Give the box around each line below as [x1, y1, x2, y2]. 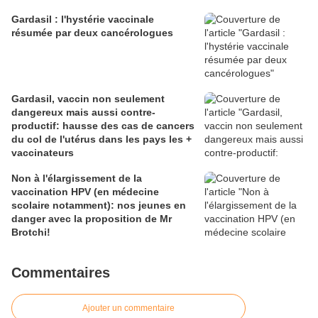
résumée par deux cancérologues [11, 27, 173, 39]
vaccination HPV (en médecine [11, 186, 159, 198]
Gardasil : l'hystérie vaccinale [11, 13, 154, 26]
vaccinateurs [11, 147, 74, 159]
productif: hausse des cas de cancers [11, 120, 194, 132]
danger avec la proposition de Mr [11, 213, 172, 225]
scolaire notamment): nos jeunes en [11, 199, 186, 212]
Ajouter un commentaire [82, 303, 175, 314]
